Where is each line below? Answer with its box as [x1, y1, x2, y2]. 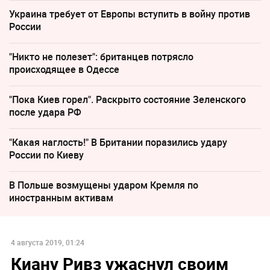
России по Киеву [9, 148, 84, 162]
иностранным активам [9, 191, 113, 205]
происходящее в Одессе [9, 63, 119, 77]
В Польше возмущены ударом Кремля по [9, 178, 198, 192]
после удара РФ [9, 105, 81, 119]
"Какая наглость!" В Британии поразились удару [9, 136, 227, 149]
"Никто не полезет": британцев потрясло [9, 50, 193, 64]
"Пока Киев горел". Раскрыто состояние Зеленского [9, 93, 246, 107]
